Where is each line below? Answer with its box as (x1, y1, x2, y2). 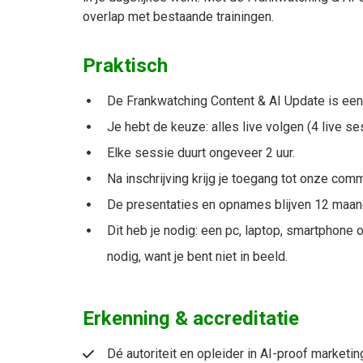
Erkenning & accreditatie (83, 307, 299, 331)
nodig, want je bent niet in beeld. (107, 249, 288, 265)
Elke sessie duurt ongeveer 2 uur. (107, 145, 295, 161)
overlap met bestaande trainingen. (83, 9, 274, 25)
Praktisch (83, 54, 168, 78)
